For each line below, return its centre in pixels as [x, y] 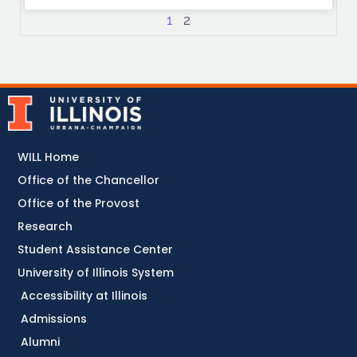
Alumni [41, 342]
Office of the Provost [79, 204]
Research [45, 227]
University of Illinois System [96, 273]
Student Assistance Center [96, 250]
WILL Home [49, 157]
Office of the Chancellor [89, 180]
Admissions [54, 319]
